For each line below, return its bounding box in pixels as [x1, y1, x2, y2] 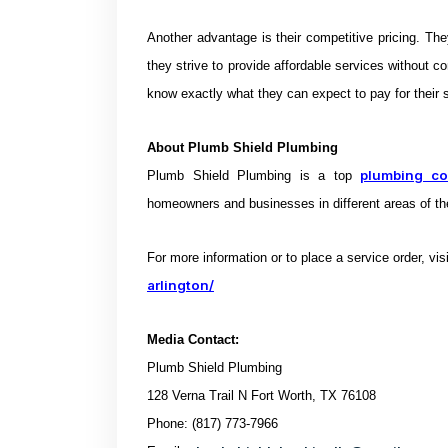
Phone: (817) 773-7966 [147, 416, 278, 431]
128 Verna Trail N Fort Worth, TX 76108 [147, 388, 376, 403]
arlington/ [147, 277, 214, 293]
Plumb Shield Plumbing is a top [147, 168, 361, 183]
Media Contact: [147, 332, 239, 347]
